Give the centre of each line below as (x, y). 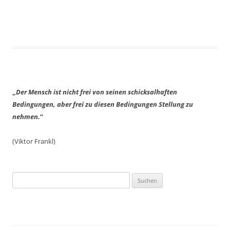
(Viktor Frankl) (34, 141)
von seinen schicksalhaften (135, 92)
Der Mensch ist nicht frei (54, 92)
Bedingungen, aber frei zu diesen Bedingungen (85, 104)
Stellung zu (176, 104)
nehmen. (26, 117)
